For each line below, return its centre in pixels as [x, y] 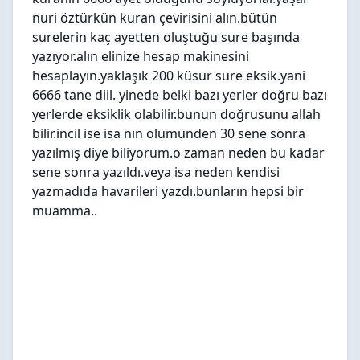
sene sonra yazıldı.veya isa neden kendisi [156, 172]
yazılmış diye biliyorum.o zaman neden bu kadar [178, 153]
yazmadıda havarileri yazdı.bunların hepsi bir [168, 191]
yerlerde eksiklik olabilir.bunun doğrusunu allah [176, 114]
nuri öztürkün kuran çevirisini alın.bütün [155, 18]
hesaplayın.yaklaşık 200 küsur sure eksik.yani [169, 76]
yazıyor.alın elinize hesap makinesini [141, 56]
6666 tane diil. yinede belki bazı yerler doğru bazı [180, 95]
